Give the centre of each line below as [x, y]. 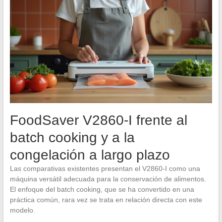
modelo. [22, 210]
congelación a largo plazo [90, 155]
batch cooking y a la [72, 138]
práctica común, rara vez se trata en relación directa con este [106, 200]
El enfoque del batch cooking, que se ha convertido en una [102, 190]
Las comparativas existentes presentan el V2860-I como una [105, 169]
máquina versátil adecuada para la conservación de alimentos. [108, 179]
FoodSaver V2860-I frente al [98, 120]
